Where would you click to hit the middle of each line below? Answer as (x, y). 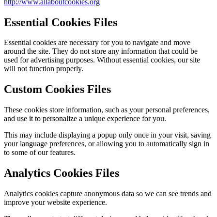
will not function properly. (44, 69)
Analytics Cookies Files (62, 173)
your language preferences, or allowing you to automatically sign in (107, 144)
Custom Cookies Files (57, 89)
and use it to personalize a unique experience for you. (85, 119)
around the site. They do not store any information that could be (101, 51)
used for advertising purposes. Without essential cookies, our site (102, 60)
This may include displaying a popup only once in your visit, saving (107, 135)
